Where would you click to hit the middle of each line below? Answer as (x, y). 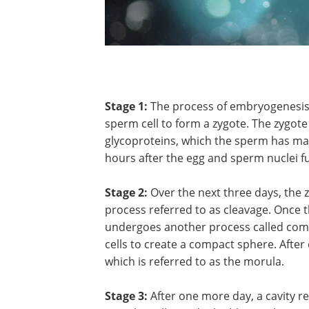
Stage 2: (126, 192)
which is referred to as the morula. (195, 261)
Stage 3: (126, 296)
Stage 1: (126, 106)
